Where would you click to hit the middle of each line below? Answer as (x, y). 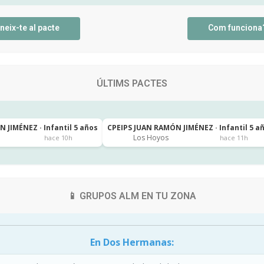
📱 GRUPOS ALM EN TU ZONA (132, 196)
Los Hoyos (151, 138)
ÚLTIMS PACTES (132, 83)
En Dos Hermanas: (132, 242)
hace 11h (234, 137)
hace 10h (58, 137)
